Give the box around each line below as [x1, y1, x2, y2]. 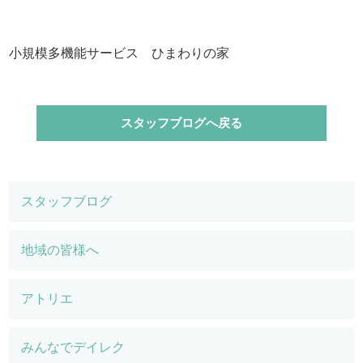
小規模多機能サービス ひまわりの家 [9, 45, 230, 60]
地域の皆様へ [21, 242, 100, 257]
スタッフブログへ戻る [120, 115, 242, 130]
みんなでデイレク [21, 340, 126, 354]
